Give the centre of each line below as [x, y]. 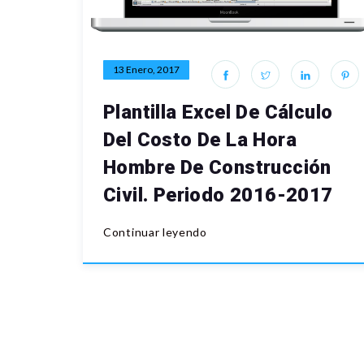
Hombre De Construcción [217, 168]
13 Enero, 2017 [146, 70]
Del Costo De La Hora [200, 140]
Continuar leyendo [155, 232]
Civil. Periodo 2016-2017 [218, 195]
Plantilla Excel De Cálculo [218, 113]
